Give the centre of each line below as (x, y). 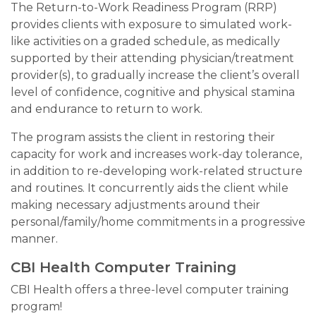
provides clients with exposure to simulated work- (151, 24)
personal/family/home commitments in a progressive (158, 222)
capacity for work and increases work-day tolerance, (156, 154)
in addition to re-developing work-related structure (157, 171)
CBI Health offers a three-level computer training (150, 290)
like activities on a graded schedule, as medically (145, 41)
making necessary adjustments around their (135, 205)
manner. (34, 239)
